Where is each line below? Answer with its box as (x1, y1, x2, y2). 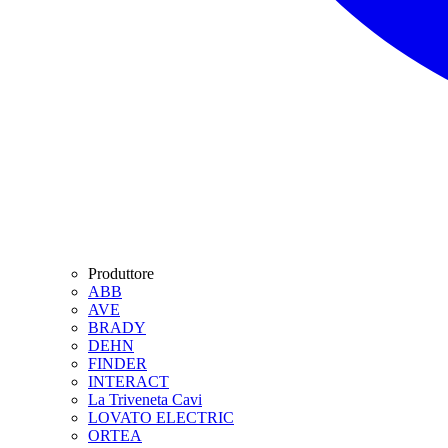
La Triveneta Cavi (88, 390, 202, 408)
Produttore (88, 264, 154, 282)
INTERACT (88, 372, 169, 390)
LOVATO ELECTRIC (88, 408, 234, 426)
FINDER (88, 354, 147, 372)
